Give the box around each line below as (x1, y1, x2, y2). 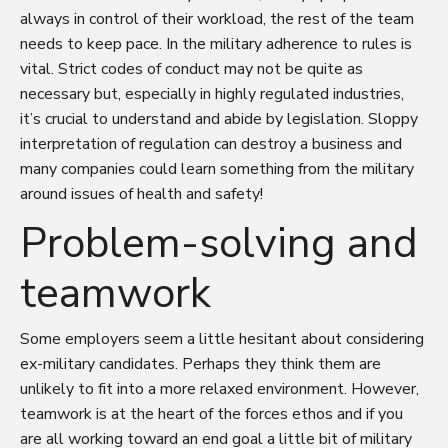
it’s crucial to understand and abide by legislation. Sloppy (20, 107, 418, 130)
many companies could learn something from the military (20, 157, 414, 180)
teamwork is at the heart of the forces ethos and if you (20, 402, 403, 425)
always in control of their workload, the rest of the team (20, 7, 414, 30)
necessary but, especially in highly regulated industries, (20, 82, 404, 105)
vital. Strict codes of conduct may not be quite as (20, 57, 363, 80)
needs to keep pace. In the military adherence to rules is (20, 32, 412, 55)
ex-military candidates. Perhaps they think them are (20, 352, 381, 375)
